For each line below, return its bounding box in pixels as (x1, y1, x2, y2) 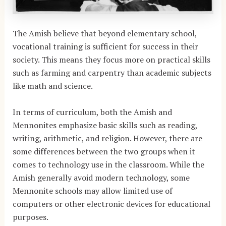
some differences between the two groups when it (12, 145, 195, 157)
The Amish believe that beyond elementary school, (12, 28, 197, 39)
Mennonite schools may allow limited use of (12, 185, 173, 196)
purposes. (12, 211, 48, 222)
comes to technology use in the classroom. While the (12, 158, 204, 170)
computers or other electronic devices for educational (12, 198, 210, 209)
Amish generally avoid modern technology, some (12, 172, 190, 183)
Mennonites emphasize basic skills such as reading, (12, 119, 197, 131)
